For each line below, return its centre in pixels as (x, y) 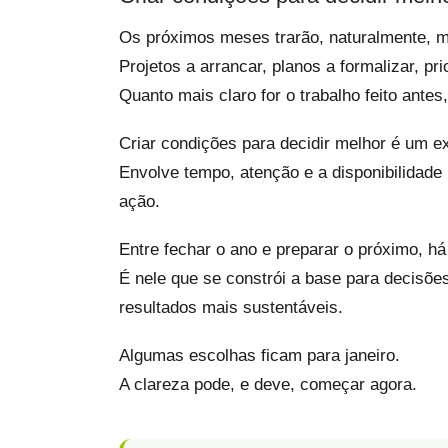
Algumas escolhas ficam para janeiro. (259, 355)
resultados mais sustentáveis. (231, 307)
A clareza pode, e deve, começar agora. (268, 384)
